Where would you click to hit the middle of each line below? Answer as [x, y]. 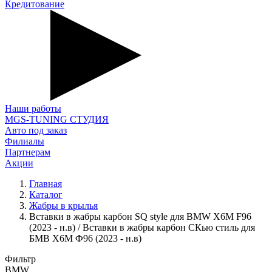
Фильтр [20, 259]
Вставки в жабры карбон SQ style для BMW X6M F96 [140, 216]
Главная [46, 184]
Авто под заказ [36, 130]
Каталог [46, 195]
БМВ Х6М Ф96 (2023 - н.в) [85, 238]
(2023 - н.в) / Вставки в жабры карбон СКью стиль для [142, 227]
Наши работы [33, 108]
